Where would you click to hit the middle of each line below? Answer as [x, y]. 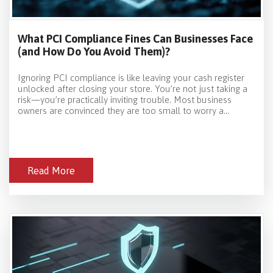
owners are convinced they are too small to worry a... [123, 111]
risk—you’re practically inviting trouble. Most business [125, 100]
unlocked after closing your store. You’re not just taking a [133, 89]
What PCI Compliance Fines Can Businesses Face [135, 39]
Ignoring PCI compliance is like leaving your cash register [131, 78]
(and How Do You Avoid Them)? [94, 52]
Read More [51, 171]
